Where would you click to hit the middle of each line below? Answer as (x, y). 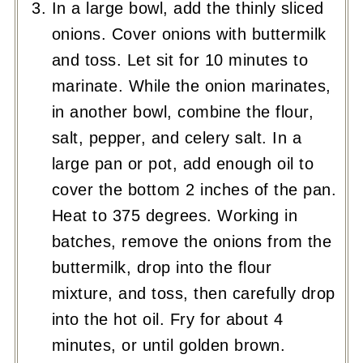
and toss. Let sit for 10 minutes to (180, 60)
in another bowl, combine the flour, (183, 111)
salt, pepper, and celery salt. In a (177, 137)
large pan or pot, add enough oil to (183, 163)
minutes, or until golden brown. (169, 345)
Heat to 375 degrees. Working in (175, 215)
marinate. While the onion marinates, (191, 85)
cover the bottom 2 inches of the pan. (194, 189)
